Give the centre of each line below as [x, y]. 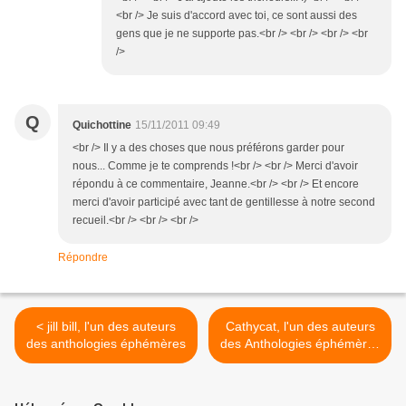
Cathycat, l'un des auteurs [300, 327]
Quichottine [102, 126]
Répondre [83, 258]
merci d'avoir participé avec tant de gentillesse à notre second [224, 203]
